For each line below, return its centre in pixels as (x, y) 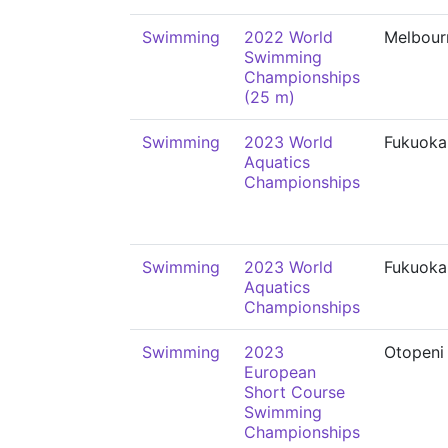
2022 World (288, 37)
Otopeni (414, 352)
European (280, 372)
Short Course (294, 392)
